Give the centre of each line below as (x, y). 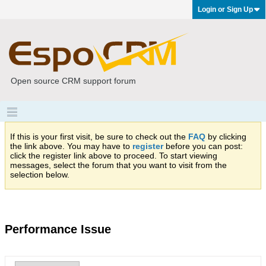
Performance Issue (58, 229)
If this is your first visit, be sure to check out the (99, 137)
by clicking (226, 137)
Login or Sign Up (225, 9)
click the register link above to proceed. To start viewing (114, 156)
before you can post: (203, 146)
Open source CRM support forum (73, 81)
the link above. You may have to (71, 146)
